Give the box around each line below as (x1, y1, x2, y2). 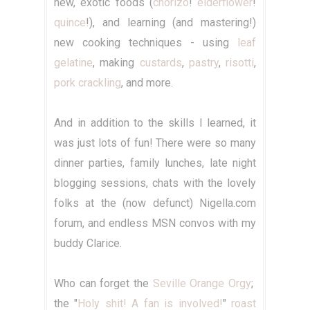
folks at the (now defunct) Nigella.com (54, 197, 256, 210)
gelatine (54, 56, 93, 70)
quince (54, 16, 86, 30)
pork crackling (54, 76, 121, 90)
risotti (226, 56, 254, 70)
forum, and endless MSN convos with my (54, 217, 256, 230)
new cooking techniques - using (54, 36, 237, 50)
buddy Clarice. (54, 237, 122, 250)
